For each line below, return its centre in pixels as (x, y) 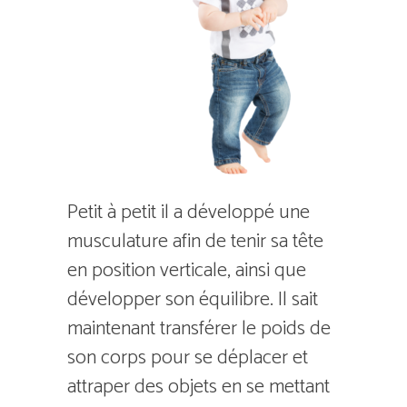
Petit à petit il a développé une (189, 213)
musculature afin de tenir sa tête (195, 242)
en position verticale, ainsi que (187, 271)
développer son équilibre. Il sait (193, 300)
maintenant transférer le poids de (199, 329)
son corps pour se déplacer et (188, 358)
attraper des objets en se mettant (199, 387)
